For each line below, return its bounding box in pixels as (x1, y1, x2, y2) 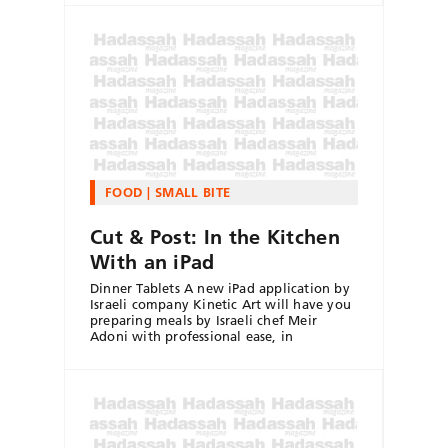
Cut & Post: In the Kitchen (90, 224, 340, 249)
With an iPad (90, 249, 215, 274)
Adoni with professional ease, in (90, 327, 294, 344)
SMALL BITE (154, 183, 231, 200)
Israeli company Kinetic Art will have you (90, 295, 351, 312)
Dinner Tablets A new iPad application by (90, 279, 350, 296)
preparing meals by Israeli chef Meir (90, 311, 318, 328)
